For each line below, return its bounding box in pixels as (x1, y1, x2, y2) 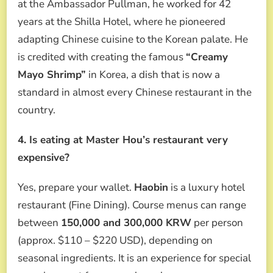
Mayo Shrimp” (18, 67, 86, 82)
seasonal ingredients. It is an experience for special (18, 250, 251, 265)
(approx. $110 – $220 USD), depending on (18, 233, 213, 247)
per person (191, 215, 243, 230)
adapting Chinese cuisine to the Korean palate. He (18, 32, 248, 46)
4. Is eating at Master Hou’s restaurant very (18, 132, 228, 147)
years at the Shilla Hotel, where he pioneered (18, 14, 225, 29)
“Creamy (186, 49, 228, 64)
